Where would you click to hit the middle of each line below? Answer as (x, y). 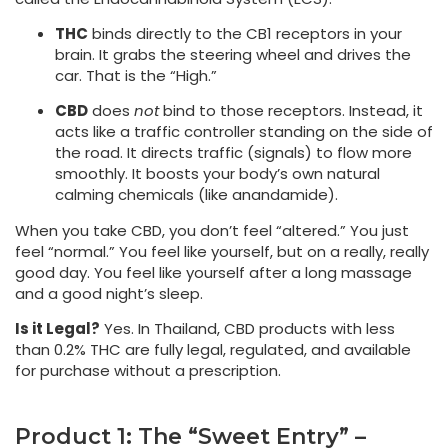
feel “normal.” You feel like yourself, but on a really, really (222, 251)
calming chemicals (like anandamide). (196, 195)
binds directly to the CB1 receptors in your (245, 33)
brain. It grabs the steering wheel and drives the (233, 54)
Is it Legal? (57, 329)
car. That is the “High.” (136, 75)
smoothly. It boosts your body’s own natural (217, 174)
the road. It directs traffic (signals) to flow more (233, 153)
